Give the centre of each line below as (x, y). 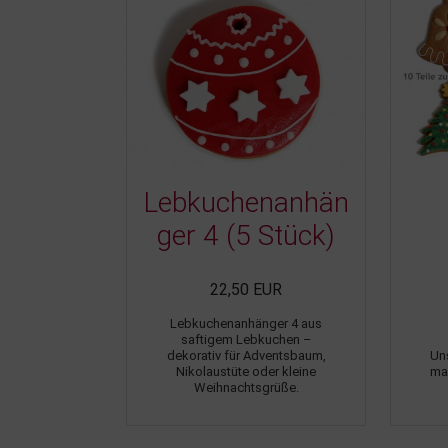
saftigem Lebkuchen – (246, 339)
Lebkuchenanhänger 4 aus (246, 323)
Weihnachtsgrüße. (246, 387)
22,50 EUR (246, 289)
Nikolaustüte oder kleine (246, 371)
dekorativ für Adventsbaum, (246, 355)
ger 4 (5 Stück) (246, 235)
